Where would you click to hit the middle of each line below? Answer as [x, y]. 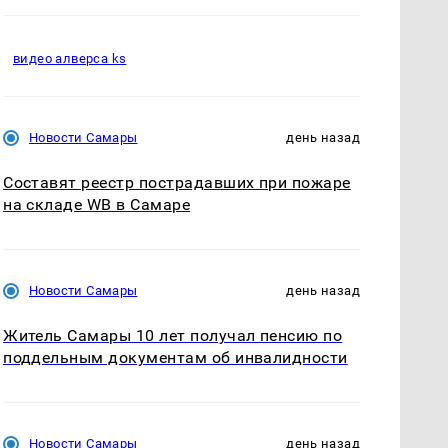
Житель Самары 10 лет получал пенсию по [173, 336]
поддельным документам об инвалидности [175, 358]
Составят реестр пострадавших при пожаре [177, 182]
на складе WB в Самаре [97, 204]
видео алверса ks [70, 59]
